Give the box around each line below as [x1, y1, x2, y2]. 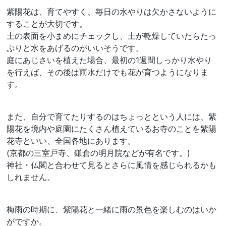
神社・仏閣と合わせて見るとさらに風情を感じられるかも [7, 159, 217, 170]
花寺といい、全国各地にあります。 [7, 135, 136, 146]
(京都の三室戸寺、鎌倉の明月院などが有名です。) [7, 147, 191, 158]
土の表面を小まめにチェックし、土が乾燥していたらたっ [7, 30, 217, 41]
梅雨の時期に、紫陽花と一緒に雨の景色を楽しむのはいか [7, 204, 217, 214]
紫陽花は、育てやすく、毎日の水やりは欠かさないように [7, 6, 217, 17]
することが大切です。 [7, 18, 88, 29]
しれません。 [7, 172, 55, 182]
